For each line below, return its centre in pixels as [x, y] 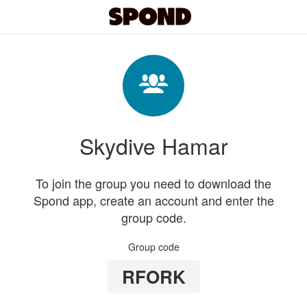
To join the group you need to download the [153, 183]
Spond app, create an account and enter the [153, 200]
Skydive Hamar [153, 145]
